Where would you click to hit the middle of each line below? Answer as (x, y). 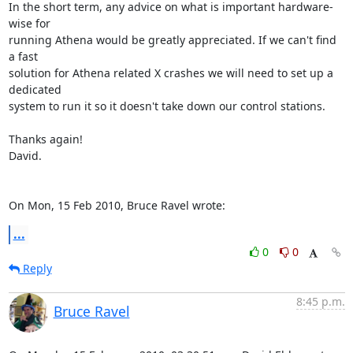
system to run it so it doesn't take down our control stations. (167, 106)
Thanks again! (45, 139)
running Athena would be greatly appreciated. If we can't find (172, 39)
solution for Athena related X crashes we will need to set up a (171, 72)
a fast (23, 56)
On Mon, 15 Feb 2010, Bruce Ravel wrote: (117, 205)
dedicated (35, 89)
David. (25, 155)
